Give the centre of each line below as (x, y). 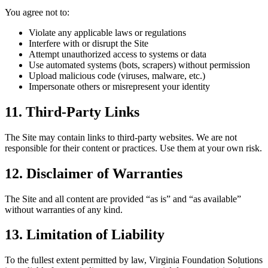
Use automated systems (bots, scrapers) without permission (139, 65)
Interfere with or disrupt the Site (89, 43)
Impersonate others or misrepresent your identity (119, 86)
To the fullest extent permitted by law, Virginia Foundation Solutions (134, 260)
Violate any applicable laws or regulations (107, 32)
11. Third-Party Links (72, 112)
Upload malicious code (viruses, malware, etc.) (117, 75)
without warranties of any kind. (64, 209)
